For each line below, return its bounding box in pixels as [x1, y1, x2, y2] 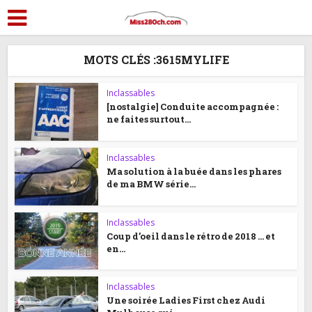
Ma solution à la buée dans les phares [107, 164, 282, 178]
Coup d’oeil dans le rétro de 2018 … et [107, 229, 276, 242]
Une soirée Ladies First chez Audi [107, 294, 266, 307]
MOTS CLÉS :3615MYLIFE [83, 52, 229, 67]
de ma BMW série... [107, 177, 196, 190]
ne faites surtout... [107, 113, 192, 125]
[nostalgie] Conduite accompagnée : [107, 100, 279, 113]
